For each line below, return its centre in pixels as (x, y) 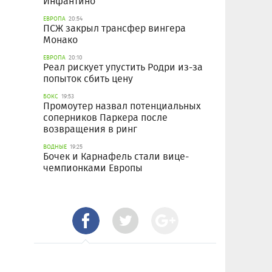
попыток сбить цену (88, 79)
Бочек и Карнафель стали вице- (116, 157)
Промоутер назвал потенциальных (122, 106)
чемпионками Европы (93, 168)
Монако (60, 40)
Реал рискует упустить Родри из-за (123, 67)
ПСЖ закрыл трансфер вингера (114, 29)
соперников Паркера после (105, 118)
